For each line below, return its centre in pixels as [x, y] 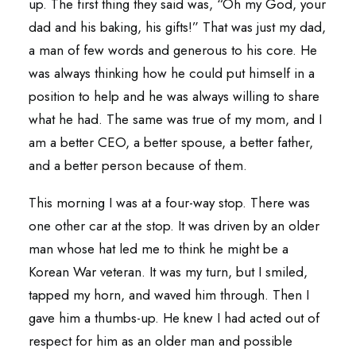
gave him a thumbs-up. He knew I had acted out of [174, 318]
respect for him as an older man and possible [161, 341]
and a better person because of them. [140, 165]
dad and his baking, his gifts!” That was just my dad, [177, 27]
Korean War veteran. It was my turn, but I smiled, [168, 272]
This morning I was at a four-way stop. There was [169, 203]
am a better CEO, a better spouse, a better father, [171, 142]
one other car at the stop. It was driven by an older [174, 226]
